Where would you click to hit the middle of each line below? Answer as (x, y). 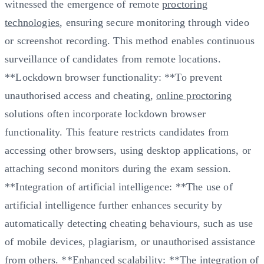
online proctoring (194, 95)
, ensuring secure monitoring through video (154, 22)
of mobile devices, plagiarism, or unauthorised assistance (130, 241)
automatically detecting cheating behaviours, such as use (129, 223)
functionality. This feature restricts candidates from (117, 132)
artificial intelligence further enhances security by (114, 205)
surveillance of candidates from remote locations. (113, 59)
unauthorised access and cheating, (81, 95)
